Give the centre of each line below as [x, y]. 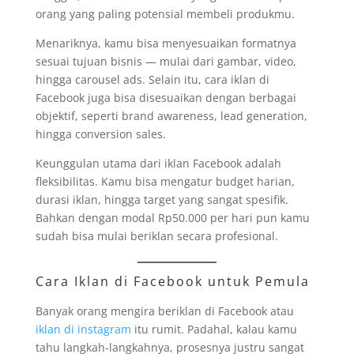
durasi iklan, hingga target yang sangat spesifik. [162, 199]
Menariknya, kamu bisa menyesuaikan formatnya [166, 43]
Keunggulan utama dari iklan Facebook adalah [158, 163]
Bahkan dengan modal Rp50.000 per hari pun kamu [172, 217]
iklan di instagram [83, 329]
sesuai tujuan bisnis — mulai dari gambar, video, [166, 61]
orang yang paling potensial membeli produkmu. [165, 13]
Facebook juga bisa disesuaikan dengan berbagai [166, 97]
